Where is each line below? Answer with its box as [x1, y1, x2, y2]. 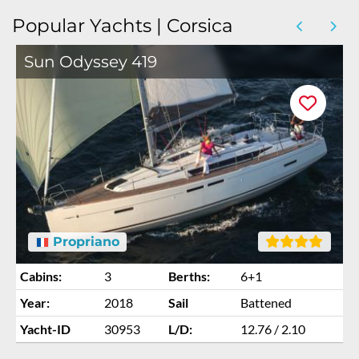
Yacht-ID [20, 321, 71, 337]
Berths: [168, 268, 210, 284]
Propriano [48, 233, 119, 249]
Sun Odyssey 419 [24, 52, 157, 71]
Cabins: [20, 268, 62, 284]
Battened [240, 295, 292, 311]
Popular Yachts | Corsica [12, 14, 233, 37]
